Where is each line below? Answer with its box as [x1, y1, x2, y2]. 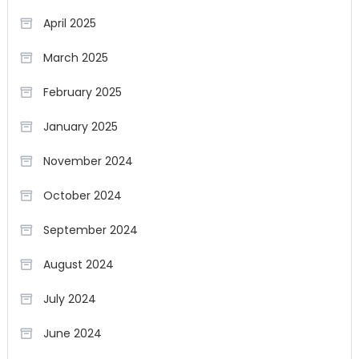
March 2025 [42, 50, 108, 66]
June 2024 [42, 325, 102, 341]
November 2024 [42, 153, 133, 169]
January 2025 [42, 119, 118, 135]
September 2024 [42, 222, 138, 238]
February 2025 [42, 84, 122, 100]
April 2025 [42, 15, 96, 31]
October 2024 [42, 188, 122, 204]
